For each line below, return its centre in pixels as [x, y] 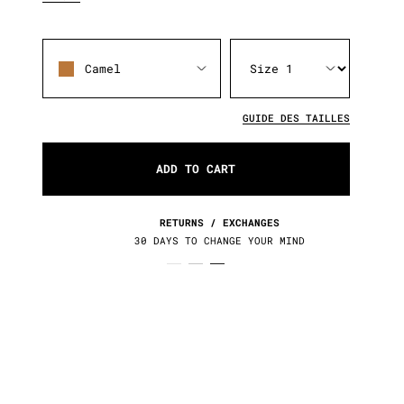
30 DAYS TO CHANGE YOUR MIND [197, 240]
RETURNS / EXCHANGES [197, 222]
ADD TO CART [196, 169]
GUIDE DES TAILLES [296, 118]
